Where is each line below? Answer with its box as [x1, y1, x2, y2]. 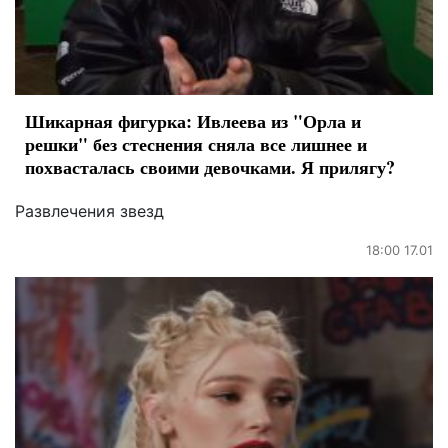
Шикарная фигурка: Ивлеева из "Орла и [25, 108, 361, 135]
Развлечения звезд [15, 201, 164, 222]
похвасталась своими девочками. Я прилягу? [25, 154, 395, 181]
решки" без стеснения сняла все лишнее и [25, 131, 367, 158]
